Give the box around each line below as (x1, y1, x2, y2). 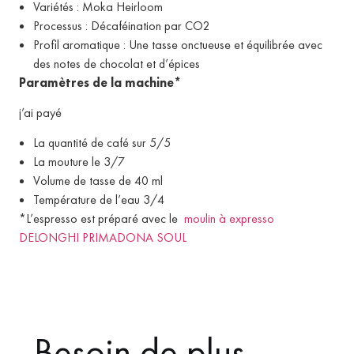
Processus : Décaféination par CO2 (33, 17, 210, 34)
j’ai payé (19, 104, 62, 121)
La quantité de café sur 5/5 (33, 134, 171, 152)
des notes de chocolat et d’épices (33, 55, 200, 72)
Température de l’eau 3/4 (33, 191, 164, 209)
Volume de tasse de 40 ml (33, 172, 163, 190)
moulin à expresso (184, 210, 274, 228)
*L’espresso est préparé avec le (19, 210, 184, 228)
